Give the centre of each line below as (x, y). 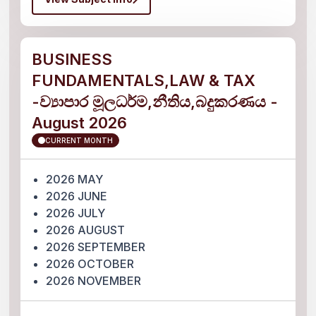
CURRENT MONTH (79, 140)
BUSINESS (72, 59)
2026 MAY (75, 179)
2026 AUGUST (86, 230)
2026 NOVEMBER (94, 281)
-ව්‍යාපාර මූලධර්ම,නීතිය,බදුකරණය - (155, 102)
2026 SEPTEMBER (96, 247)
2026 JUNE (77, 196)
